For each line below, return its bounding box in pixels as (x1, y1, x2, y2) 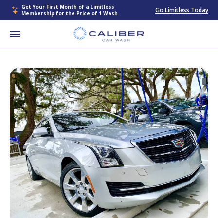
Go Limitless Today (155, 6, 208, 14)
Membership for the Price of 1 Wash (21, 10, 118, 17)
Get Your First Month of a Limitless (21, 3, 114, 10)
